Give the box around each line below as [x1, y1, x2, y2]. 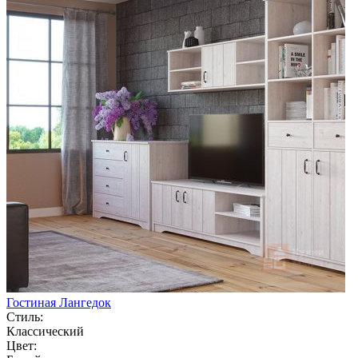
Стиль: [6, 309, 43, 324]
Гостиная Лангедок [6, 295, 111, 309]
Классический [6, 324, 84, 338]
